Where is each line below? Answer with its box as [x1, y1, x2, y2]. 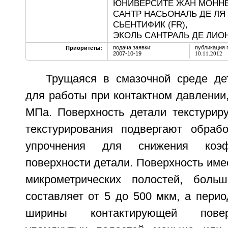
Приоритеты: [65, 45, 102, 51]
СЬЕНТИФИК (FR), [112, 19, 188, 30]
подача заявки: [112, 44, 152, 50]
